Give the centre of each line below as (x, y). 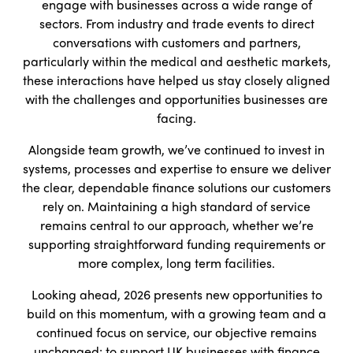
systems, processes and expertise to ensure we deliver (176, 168)
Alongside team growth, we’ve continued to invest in (176, 149)
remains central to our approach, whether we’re (176, 225)
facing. (176, 118)
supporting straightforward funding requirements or (176, 244)
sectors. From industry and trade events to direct (176, 23)
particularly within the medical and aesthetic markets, (176, 61)
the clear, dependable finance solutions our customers (176, 187)
